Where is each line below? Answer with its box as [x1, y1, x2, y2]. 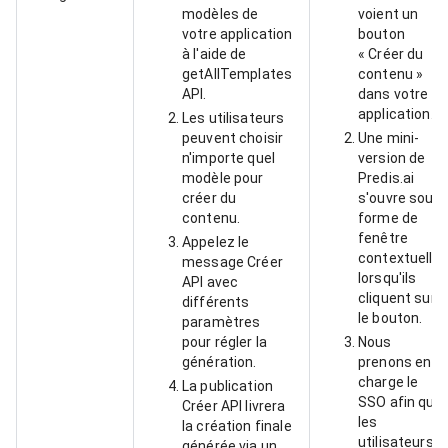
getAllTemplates [182, 66, 293, 82]
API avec [182, 274, 239, 290]
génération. [182, 354, 257, 370]
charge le [358, 374, 419, 390]
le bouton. [358, 310, 423, 326]
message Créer [182, 254, 283, 270]
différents [182, 294, 250, 310]
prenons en [358, 354, 432, 370]
